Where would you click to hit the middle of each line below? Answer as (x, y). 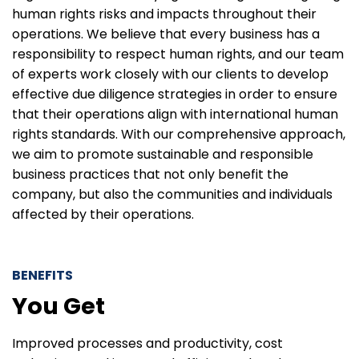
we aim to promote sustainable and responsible (163, 155)
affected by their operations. (103, 215)
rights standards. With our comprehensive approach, (179, 135)
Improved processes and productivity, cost (147, 343)
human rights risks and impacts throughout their (164, 14)
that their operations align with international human (175, 115)
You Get (58, 307)
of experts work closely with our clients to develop (170, 75)
